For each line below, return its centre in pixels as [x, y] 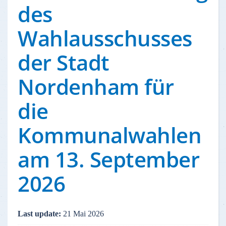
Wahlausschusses [105, 38]
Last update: [40, 214]
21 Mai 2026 [83, 214]
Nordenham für [96, 87]
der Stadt [64, 62]
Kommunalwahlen [109, 135]
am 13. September [108, 159]
